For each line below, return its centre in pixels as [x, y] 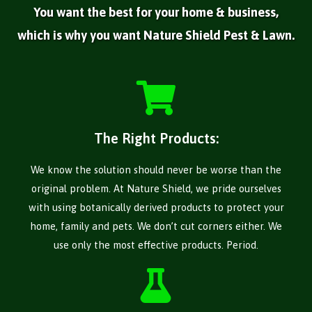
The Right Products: [156, 139]
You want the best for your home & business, [156, 13]
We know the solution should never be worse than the [156, 170]
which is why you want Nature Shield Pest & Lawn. [156, 36]
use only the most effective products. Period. [156, 245]
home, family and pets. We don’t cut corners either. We [156, 226]
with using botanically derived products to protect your [156, 208]
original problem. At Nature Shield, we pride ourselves [156, 189]
